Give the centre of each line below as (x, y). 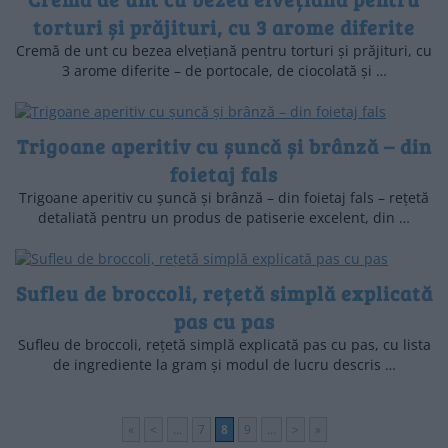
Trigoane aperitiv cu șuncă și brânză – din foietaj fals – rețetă (224, 198)
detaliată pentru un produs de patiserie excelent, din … (224, 218)
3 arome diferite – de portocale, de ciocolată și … (224, 70)
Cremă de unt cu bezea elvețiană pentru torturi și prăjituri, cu (224, 50)
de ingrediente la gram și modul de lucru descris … (224, 365)
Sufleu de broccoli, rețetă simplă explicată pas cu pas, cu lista (224, 345)
